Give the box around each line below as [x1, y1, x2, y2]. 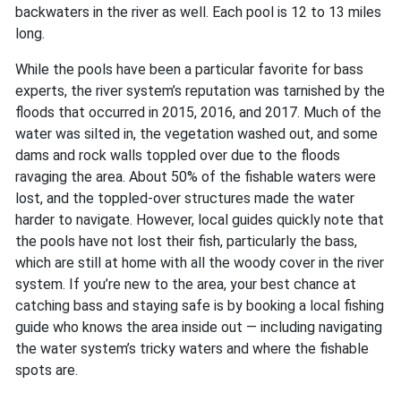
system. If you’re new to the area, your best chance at [15, 276, 356, 294]
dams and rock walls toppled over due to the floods [15, 147, 340, 165]
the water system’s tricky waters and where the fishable [15, 340, 369, 358]
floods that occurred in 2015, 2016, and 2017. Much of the [15, 104, 381, 122]
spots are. [15, 362, 78, 380]
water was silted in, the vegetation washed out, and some [15, 125, 378, 143]
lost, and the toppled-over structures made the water [15, 190, 354, 208]
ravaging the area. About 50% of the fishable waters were [15, 168, 376, 186]
